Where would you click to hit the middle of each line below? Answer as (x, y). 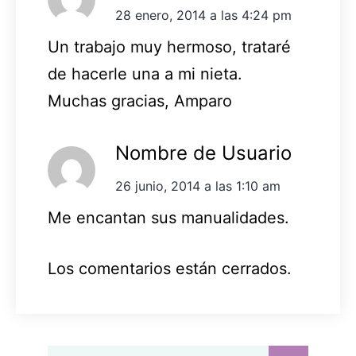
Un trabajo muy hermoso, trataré (169, 47)
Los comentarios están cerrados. (170, 269)
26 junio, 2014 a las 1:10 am (198, 186)
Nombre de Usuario (203, 153)
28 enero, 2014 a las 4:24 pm (203, 15)
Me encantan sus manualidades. (168, 218)
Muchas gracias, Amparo (140, 101)
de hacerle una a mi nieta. (145, 74)
